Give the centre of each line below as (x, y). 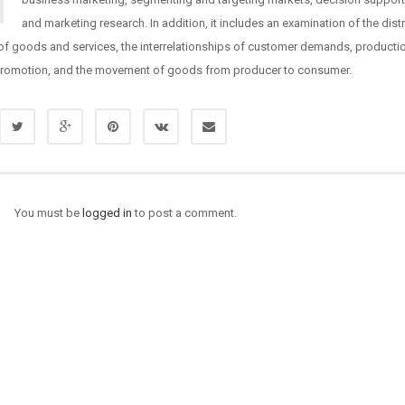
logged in (108, 213)
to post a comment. (185, 213)
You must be (49, 213)
